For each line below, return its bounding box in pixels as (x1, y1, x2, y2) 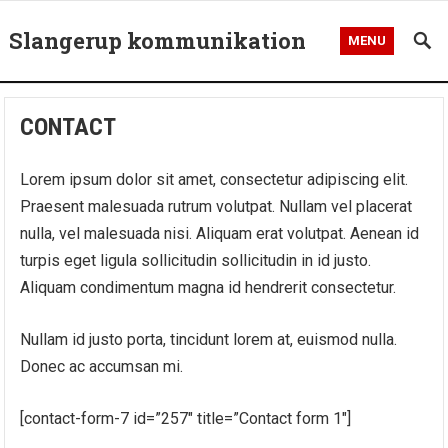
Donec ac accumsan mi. (20, 357, 184, 376)
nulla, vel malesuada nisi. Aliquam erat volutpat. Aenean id (20, 224, 420, 243)
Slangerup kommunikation (8, 26, 306, 55)
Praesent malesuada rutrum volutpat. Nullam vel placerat (20, 197, 413, 216)
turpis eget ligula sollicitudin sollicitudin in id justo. (20, 251, 372, 270)
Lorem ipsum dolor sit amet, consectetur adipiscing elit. (20, 170, 409, 189)
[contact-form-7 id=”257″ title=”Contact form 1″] (20, 409, 352, 428)
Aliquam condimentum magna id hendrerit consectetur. (20, 278, 397, 297)
